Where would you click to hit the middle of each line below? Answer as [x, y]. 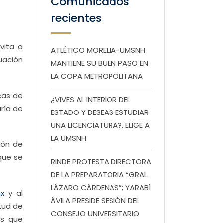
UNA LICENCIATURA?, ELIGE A [100, 125]
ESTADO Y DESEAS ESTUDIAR [100, 112]
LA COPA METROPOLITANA [97, 76]
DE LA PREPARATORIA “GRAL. [100, 174]
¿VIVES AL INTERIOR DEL [91, 99]
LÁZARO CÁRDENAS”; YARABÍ [101, 187]
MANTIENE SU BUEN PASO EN [100, 63]
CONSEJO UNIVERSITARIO [95, 213]
